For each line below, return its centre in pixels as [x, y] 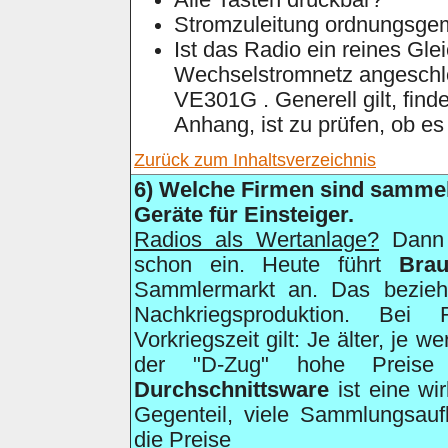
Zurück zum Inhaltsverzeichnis [255, 160]
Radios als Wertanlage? [256, 240]
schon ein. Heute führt [266, 265]
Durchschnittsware [231, 390]
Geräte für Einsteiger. [244, 215]
